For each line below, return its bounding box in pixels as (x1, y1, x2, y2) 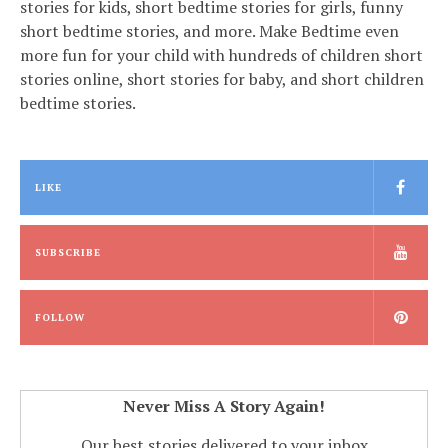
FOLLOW (35, 311, 85, 325)
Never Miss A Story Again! (123, 395, 325, 418)
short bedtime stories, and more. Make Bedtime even (20, 20, 399, 43)
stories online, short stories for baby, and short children (20, 68, 424, 91)
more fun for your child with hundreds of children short (20, 44, 423, 67)
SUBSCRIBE (35, 246, 101, 260)
